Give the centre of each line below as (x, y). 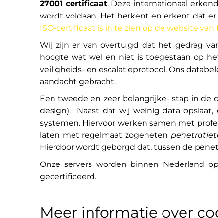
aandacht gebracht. (78, 82)
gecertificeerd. (68, 177)
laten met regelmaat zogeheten (105, 135)
